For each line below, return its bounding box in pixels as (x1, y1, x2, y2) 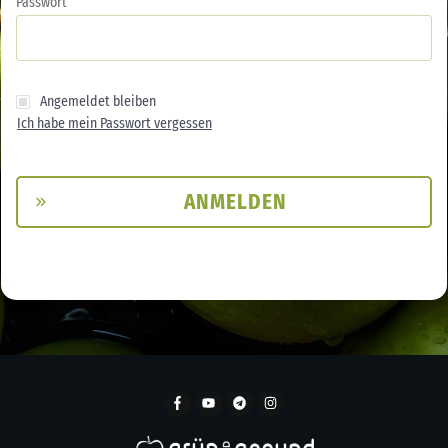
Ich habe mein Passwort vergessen (17, 115, 212, 133)
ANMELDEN (184, 189, 287, 216)
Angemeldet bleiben (40, 93, 156, 111)
